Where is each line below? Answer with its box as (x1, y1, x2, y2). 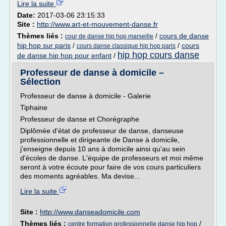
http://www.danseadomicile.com (40, 208, 140, 216)
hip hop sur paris (17, 41, 71, 49)
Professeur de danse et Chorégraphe (20, 115, 139, 123)
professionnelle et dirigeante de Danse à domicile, (20, 136, 180, 144)
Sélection (20, 77, 61, 87)
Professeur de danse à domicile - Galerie (20, 92, 151, 100)
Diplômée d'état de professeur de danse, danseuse (20, 127, 184, 135)
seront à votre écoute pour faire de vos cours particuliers (20, 163, 201, 171)
